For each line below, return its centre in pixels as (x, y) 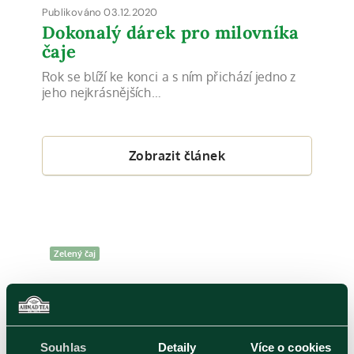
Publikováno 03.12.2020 (100, 12)
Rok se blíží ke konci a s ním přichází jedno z (169, 77)
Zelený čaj (75, 254)
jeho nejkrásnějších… (102, 92)
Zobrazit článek (177, 155)
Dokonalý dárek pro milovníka (171, 32)
